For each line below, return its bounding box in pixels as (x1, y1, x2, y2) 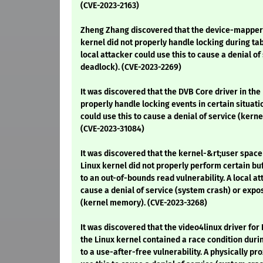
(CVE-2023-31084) (80, 124, 144, 134)
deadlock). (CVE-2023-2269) (80, 62, 181, 73)
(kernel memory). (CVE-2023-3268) (80, 198, 207, 208)
